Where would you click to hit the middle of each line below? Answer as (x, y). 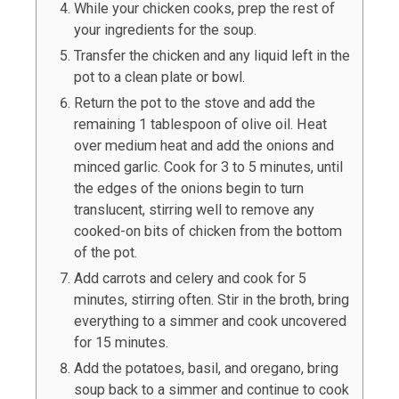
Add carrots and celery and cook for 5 (190, 279)
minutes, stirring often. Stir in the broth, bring (212, 300)
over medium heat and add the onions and (204, 146)
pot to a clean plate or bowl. (159, 77)
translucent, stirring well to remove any (194, 210)
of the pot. (106, 253)
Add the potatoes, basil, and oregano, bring (206, 369)
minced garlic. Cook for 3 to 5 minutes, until (208, 167)
